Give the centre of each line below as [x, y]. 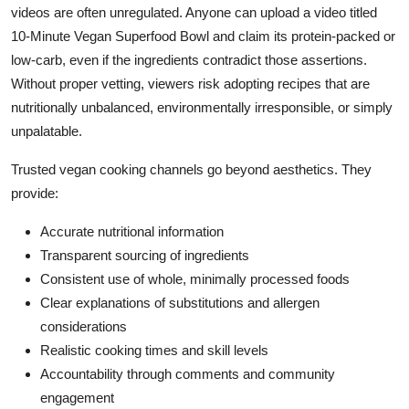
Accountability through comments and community [188, 373]
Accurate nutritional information [132, 231]
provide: [35, 193]
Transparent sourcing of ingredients [145, 255]
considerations [84, 326]
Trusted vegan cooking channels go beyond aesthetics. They [191, 169]
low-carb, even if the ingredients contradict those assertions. [189, 59]
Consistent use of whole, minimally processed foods [195, 278]
